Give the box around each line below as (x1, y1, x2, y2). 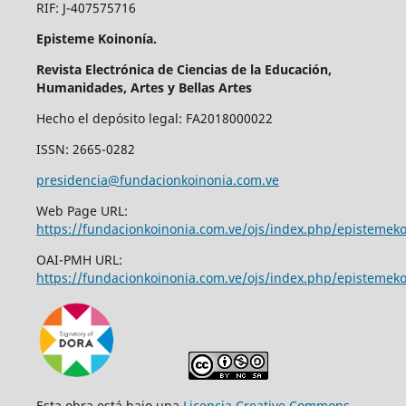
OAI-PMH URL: (35, 251, 122, 269)
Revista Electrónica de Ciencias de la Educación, (35, 61, 332, 79)
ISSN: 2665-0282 (35, 140, 135, 159)
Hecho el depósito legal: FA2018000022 (35, 110, 273, 128)
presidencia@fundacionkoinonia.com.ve (35, 171, 279, 189)
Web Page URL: (35, 202, 128, 220)
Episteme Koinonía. (35, 30, 157, 48)
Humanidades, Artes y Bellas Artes (35, 79, 252, 97)
